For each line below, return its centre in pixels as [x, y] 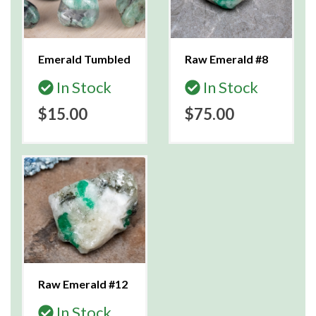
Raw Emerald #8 [226, 59]
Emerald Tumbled [84, 59]
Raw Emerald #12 [83, 284]
